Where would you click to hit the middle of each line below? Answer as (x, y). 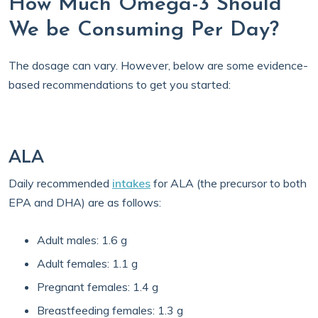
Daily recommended (60, 183)
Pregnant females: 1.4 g (98, 287)
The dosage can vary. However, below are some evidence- (158, 65)
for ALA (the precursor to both (229, 183)
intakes (131, 183)
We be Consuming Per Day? (144, 30)
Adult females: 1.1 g (87, 263)
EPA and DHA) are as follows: (85, 202)
